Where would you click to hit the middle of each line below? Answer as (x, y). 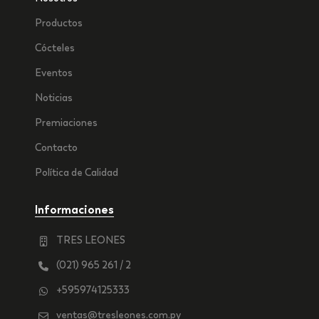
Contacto (56, 148)
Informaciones (74, 210)
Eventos (53, 73)
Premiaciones (66, 123)
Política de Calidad (76, 173)
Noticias (53, 98)
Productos (58, 23)
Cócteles (54, 48)
